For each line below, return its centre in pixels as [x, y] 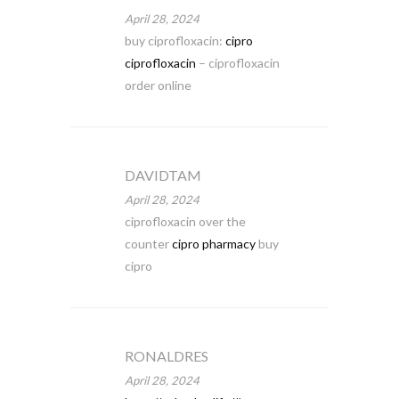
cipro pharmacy [213, 244]
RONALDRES [166, 356]
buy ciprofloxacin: [175, 41]
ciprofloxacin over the [185, 221]
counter [148, 244]
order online [158, 85]
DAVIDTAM [163, 175]
